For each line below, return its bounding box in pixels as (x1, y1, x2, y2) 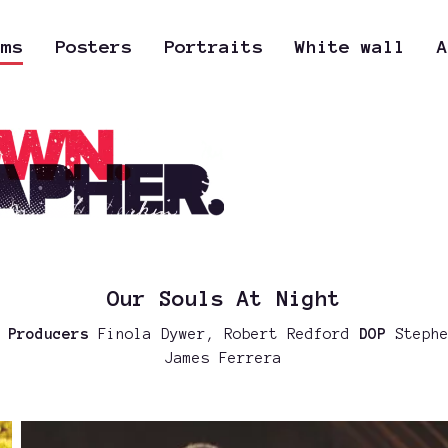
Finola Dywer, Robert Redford (88, 325, 359, 342)
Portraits (163, 37, 263, 57)
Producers (7, 325, 89, 342)
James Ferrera (165, 349, 283, 366)
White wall (294, 37, 405, 57)
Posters (54, 37, 132, 57)
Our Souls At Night (106, 285, 341, 310)
